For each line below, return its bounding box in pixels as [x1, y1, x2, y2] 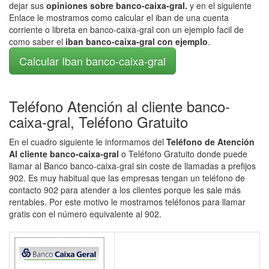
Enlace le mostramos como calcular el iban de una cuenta [9, 11, 229, 23]
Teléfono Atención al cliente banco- [9, 95, 230, 116]
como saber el [9, 35, 65, 47]
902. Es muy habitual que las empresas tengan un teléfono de [9, 172, 245, 184]
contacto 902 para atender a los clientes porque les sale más [9, 184, 241, 196]
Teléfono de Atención [166, 136, 255, 148]
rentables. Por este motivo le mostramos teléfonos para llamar [9, 196, 246, 208]
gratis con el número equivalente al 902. [9, 208, 162, 220]
